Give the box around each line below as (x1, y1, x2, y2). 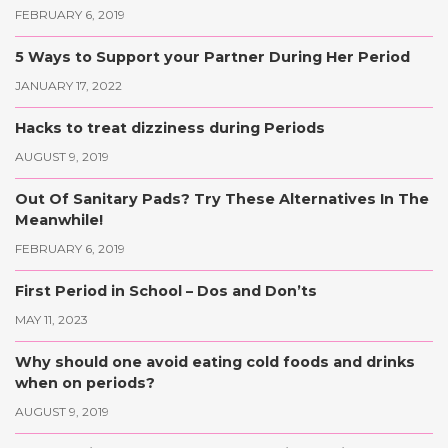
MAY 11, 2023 (15, 312, 88, 328)
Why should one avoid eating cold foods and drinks (15, 353, 415, 372)
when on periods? (15, 374, 155, 393)
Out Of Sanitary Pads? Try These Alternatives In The (15, 190, 429, 209)
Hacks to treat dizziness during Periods (15, 119, 325, 138)
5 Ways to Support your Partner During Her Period (15, 48, 410, 67)
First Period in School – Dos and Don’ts (15, 282, 317, 301)
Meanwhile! (15, 211, 103, 230)
